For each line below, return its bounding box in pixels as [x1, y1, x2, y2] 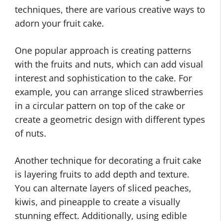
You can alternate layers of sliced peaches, [15, 182, 191, 194]
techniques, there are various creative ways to [15, 3, 205, 15]
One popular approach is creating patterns [15, 44, 191, 56]
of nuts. [15, 127, 46, 139]
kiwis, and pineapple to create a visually [15, 196, 180, 208]
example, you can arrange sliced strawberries [15, 86, 203, 98]
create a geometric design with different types [15, 113, 205, 125]
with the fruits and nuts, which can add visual [15, 58, 203, 70]
